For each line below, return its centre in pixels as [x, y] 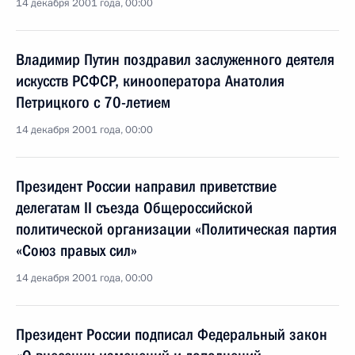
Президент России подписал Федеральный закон [172, 334]
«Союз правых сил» [76, 250]
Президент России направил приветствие [146, 186]
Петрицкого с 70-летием [93, 102]
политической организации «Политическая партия [176, 229]
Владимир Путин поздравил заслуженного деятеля [175, 59]
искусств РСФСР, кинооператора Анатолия [150, 81]
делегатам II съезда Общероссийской [134, 208]
